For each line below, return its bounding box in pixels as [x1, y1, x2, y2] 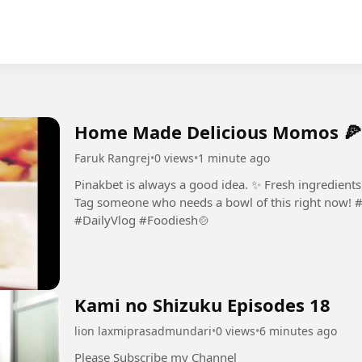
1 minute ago [198, 149, 270, 166]
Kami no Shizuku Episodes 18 [74, 292, 330, 317]
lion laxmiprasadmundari [74, 322, 212, 339]
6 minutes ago [259, 322, 337, 339]
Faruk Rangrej [74, 149, 150, 166]
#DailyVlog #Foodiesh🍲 [139, 211, 210, 228]
